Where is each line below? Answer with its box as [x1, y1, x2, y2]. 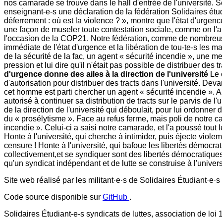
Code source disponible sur [4, 193, 103, 202]
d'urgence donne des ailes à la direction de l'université [4, 70, 208, 79]
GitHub [103, 193, 129, 202]
